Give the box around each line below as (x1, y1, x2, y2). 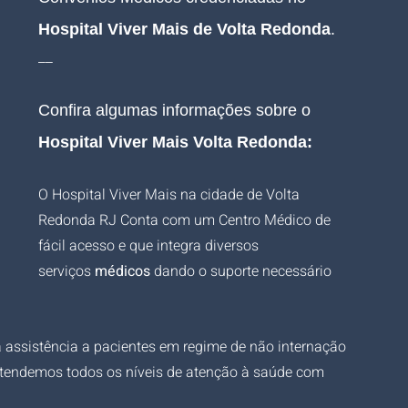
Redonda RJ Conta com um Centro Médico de (38, 209, 334, 231)
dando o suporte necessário (150, 260, 335, 282)
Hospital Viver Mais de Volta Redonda (38, 20, 331, 38)
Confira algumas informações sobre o (38, 101, 315, 119)
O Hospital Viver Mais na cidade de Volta (38, 184, 303, 206)
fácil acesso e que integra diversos (38, 235, 262, 257)
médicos (95, 260, 150, 282)
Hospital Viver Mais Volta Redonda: (38, 133, 312, 151)
